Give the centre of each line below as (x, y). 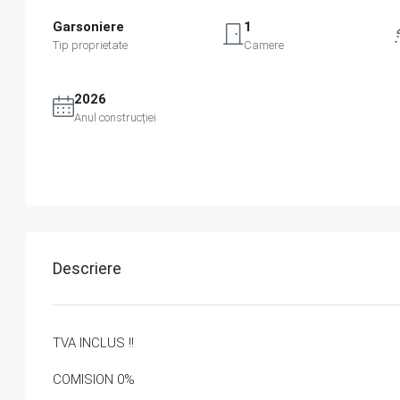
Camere (264, 46)
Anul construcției (115, 118)
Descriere (87, 269)
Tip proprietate (90, 46)
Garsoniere (88, 27)
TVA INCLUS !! (93, 343)
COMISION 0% (94, 380)
